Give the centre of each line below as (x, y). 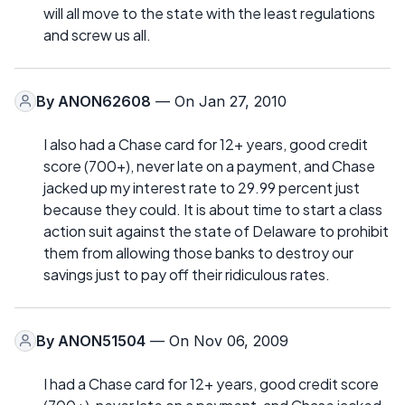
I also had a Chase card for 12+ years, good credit (206, 144)
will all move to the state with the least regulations (209, 13)
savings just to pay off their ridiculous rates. (187, 274)
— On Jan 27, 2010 (219, 101)
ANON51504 (102, 340)
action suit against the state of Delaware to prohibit (216, 231)
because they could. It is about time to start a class (213, 209)
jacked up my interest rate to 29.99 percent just (202, 187)
